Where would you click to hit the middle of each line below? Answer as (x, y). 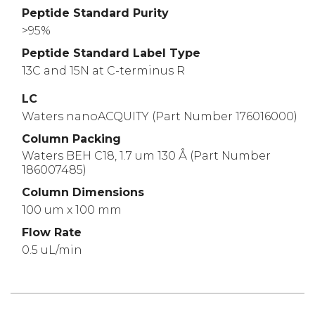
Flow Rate (52, 233)
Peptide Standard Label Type (111, 53)
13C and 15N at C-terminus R (103, 70)
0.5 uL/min (52, 250)
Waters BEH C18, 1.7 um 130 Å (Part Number (146, 156)
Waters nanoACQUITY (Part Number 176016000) (160, 116)
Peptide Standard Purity (95, 13)
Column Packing (71, 139)
